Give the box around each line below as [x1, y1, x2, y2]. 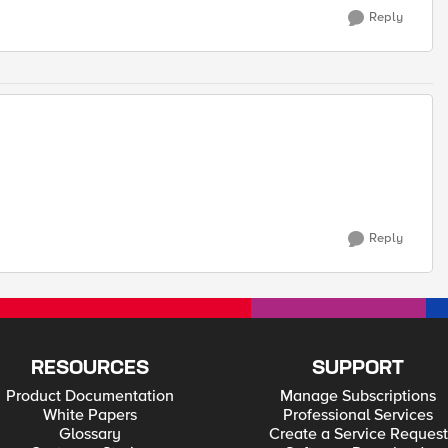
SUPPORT [312, 359, 405, 378]
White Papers [42, 405, 137, 425]
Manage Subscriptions [280, 386, 437, 406]
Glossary [58, 424, 121, 444]
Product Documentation [5, 386, 174, 406]
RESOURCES [30, 359, 149, 378]
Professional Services [283, 405, 434, 425]
